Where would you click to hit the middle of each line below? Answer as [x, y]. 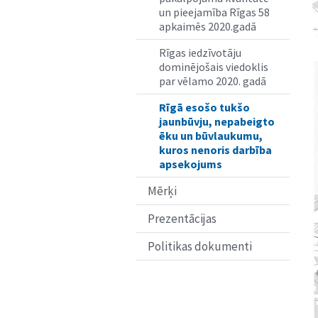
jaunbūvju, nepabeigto [217, 121]
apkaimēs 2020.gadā [208, 26]
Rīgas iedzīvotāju [200, 52]
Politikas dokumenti [200, 246]
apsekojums [191, 164]
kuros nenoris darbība [215, 149]
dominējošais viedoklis [214, 66]
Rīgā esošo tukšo [204, 107]
